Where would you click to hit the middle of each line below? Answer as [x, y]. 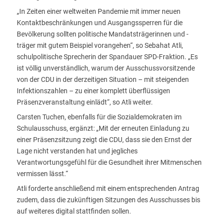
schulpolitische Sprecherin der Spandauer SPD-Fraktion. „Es [108, 57]
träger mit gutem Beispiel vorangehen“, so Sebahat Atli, [100, 46]
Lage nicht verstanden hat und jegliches [77, 151]
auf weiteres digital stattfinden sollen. [74, 211]
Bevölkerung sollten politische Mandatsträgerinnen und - [103, 34]
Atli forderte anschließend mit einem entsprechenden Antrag [108, 189]
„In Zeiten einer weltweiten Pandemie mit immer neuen [99, 12]
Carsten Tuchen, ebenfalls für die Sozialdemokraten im [99, 117]
